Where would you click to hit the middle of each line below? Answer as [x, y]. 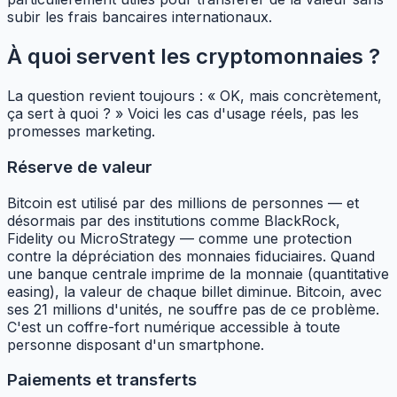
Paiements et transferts [102, 380]
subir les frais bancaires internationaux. [140, 17]
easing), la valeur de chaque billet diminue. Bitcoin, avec [195, 291]
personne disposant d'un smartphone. [136, 344]
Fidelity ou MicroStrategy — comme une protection [179, 238]
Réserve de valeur [80, 167]
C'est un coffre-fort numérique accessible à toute [174, 327]
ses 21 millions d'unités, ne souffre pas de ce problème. [193, 309]
